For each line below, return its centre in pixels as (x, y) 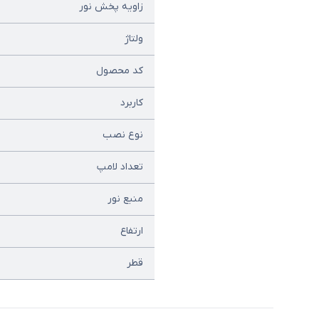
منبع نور (125, 199)
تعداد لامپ (120, 167)
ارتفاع (132, 231)
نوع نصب (123, 135)
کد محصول (120, 71)
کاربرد (132, 103)
